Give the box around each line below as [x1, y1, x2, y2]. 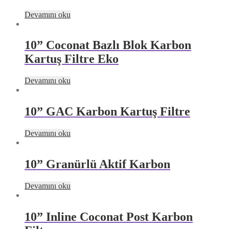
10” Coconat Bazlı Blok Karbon [25, 38, 191, 52]
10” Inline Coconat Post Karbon [25, 210, 193, 223]
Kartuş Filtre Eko [25, 52, 119, 66]
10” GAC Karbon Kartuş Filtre [25, 105, 190, 119]
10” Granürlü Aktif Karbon [25, 157, 170, 171]
